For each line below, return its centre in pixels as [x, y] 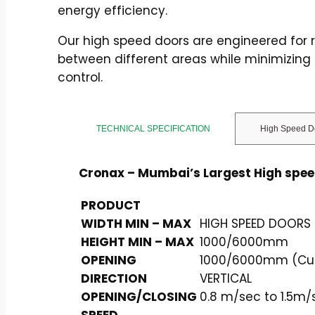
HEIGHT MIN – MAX [137, 242]
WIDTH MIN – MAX [136, 223]
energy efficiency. [112, 10]
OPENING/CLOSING [139, 296]
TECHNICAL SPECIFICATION [153, 128]
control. [80, 77]
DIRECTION [114, 278]
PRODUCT [111, 205]
